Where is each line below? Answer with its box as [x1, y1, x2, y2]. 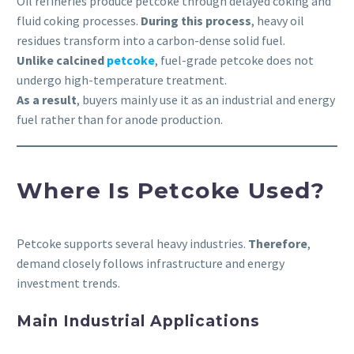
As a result [17, 92, 77, 108]
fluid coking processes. [17, 13, 141, 29]
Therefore [248, 235, 307, 251]
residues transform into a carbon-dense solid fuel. [17, 32, 285, 49]
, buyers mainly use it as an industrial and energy [77, 92, 335, 108]
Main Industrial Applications [17, 312, 260, 330]
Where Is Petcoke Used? [17, 176, 326, 204]
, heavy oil [251, 13, 304, 29]
